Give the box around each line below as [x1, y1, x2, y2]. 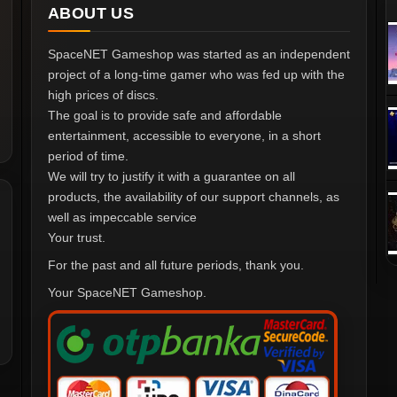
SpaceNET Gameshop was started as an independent [48, 47, 350, 62]
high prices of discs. [48, 88, 159, 103]
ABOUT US [48, 4, 135, 23]
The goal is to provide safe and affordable [48, 108, 282, 123]
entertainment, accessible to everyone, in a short [48, 128, 321, 144]
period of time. [48, 149, 128, 164]
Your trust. [48, 230, 105, 245]
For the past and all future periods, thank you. [48, 258, 304, 273]
